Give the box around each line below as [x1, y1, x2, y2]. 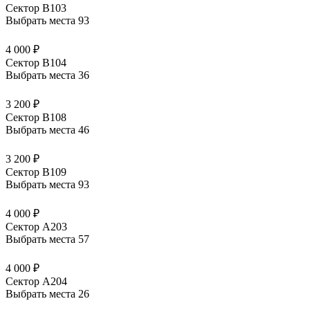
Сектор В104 [6, 56, 66, 69]
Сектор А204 [6, 275, 67, 287]
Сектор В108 [6, 111, 66, 123]
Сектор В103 [6, 1, 66, 14]
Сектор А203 [6, 220, 67, 232]
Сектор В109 [6, 165, 66, 178]
